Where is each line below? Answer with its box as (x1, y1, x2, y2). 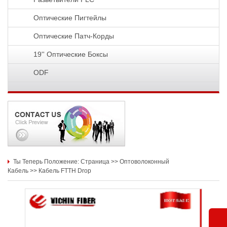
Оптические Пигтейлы (33, 14, 106, 22)
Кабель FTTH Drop (39, 167, 91, 175)
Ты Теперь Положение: (12, 158, 81, 166)
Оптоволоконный (120, 158, 169, 166)
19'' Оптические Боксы (33, 50, 108, 59)
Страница (81, 158, 109, 166)
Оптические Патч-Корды (33, 32, 114, 41)
